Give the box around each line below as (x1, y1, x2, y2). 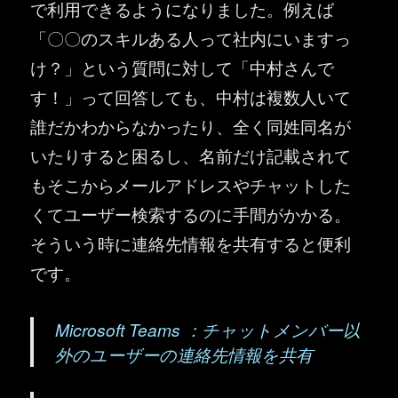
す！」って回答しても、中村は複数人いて (30, 84, 352, 109)
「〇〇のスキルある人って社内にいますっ (30, 26, 352, 51)
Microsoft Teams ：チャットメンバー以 (55, 317, 361, 342)
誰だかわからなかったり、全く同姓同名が (30, 114, 352, 139)
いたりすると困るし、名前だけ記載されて (30, 143, 352, 168)
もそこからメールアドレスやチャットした (30, 172, 352, 197)
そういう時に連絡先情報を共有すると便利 (30, 231, 352, 256)
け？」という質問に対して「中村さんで (30, 55, 335, 80)
